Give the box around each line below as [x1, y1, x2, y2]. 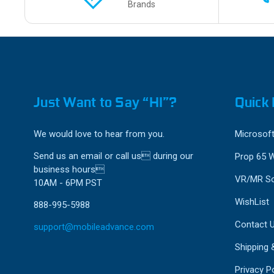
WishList [234, 196, 269, 208]
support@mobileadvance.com [34, 221, 154, 233]
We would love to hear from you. [34, 128, 165, 140]
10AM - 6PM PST [34, 177, 102, 189]
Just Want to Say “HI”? [34, 93, 177, 112]
